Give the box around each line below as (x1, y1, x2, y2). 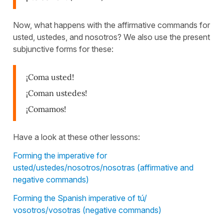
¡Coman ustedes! (26, 87, 87, 98)
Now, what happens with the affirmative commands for (13, 19, 210, 30)
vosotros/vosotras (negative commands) (13, 204, 161, 215)
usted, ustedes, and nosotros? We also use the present (13, 31, 210, 42)
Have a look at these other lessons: (13, 131, 140, 142)
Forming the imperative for (13, 150, 107, 160)
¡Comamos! (26, 103, 68, 114)
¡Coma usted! (26, 71, 74, 82)
